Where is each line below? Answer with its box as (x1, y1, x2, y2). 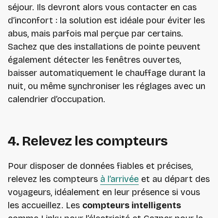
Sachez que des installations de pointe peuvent (8, 41, 200, 53)
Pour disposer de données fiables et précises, (8, 161, 193, 172)
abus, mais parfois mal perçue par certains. (8, 28, 183, 39)
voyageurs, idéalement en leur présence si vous (8, 187, 200, 198)
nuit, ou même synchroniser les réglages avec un (8, 81, 205, 92)
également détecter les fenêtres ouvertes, (8, 54, 181, 66)
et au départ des (139, 174, 210, 185)
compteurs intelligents (82, 200, 181, 211)
